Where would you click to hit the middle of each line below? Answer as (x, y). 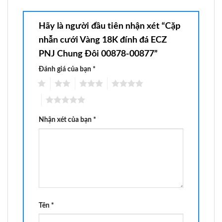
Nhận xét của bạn (66, 120)
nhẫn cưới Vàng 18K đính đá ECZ (103, 40)
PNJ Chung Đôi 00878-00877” (99, 54)
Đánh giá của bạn (66, 69)
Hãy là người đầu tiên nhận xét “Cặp (110, 26)
